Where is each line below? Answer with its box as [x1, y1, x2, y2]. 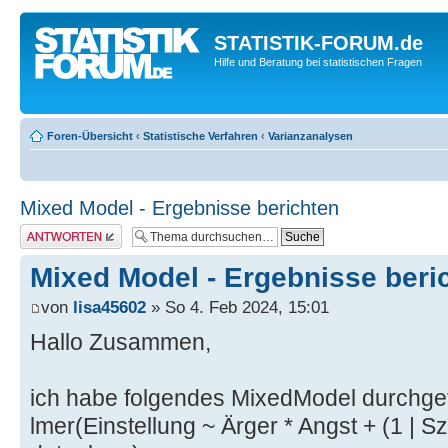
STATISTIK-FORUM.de [214, 32, 423, 54]
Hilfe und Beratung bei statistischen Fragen [214, 56, 422, 68]
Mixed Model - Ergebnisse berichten [20, 197, 339, 219]
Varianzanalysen [268, 130, 353, 142]
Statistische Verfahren [143, 130, 258, 142]
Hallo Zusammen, [30, 329, 211, 356]
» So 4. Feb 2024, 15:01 [146, 297, 329, 318]
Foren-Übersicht [47, 130, 133, 142]
